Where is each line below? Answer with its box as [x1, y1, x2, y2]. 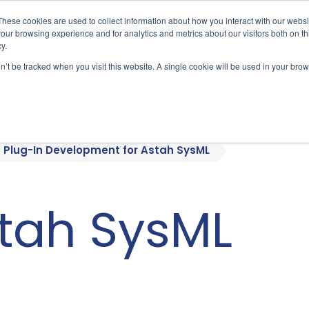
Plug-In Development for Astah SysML [3, 143, 210, 158]
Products [219, 61, 287, 83]
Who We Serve [71, 61, 180, 83]
